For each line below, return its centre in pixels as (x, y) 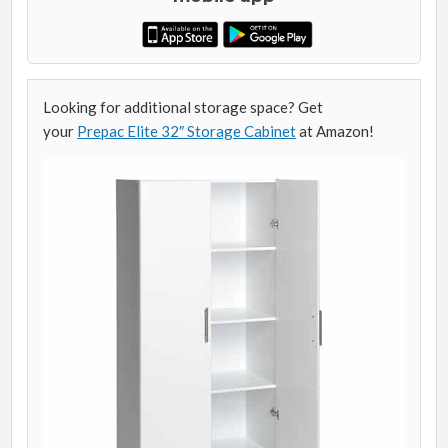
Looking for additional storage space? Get (183, 106)
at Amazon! (335, 130)
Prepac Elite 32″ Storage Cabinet (187, 130)
